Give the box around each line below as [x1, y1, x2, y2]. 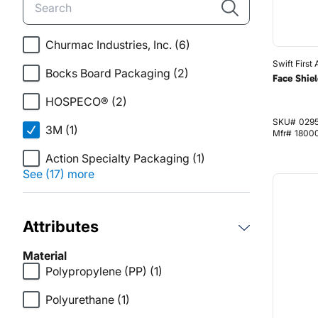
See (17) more [23, 167, 94, 181]
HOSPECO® [45, 94, 109, 109]
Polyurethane [45, 292, 114, 307]
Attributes [23, 217, 99, 236]
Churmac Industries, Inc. [45, 38, 172, 52]
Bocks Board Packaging [45, 66, 170, 80]
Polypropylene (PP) [45, 264, 147, 278]
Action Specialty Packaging [45, 151, 190, 165]
